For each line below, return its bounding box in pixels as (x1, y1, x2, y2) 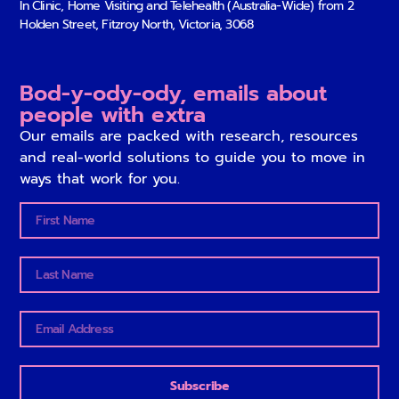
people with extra (20, 98, 207, 131)
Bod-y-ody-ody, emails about (20, 77, 328, 110)
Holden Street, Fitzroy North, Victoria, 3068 (20, 14, 254, 34)
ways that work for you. (20, 167, 181, 190)
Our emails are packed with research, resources (20, 125, 359, 147)
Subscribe (169, 376, 230, 395)
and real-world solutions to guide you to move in (20, 146, 366, 168)
